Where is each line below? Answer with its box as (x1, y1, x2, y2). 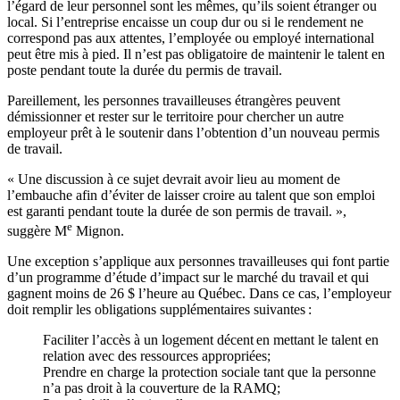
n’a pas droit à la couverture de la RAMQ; (43, 380, 280, 396)
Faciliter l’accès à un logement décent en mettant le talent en (43, 332, 379, 348)
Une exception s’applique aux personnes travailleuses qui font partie (7, 254, 389, 270)
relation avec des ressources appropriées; (43, 348, 271, 364)
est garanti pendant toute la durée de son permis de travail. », (7, 203, 346, 219)
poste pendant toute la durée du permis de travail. (7, 62, 282, 78)
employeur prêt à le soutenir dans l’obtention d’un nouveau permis (7, 124, 379, 140)
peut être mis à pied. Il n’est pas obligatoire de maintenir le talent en (7, 46, 385, 62)
